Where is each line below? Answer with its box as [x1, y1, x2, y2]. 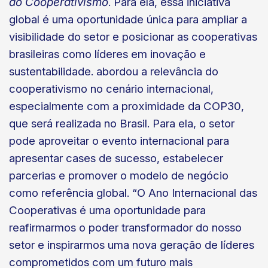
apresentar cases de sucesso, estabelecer [9, 151, 223, 165]
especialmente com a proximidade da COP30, [9, 99, 244, 113]
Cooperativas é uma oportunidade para [9, 203, 206, 217]
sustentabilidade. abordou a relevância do [9, 64, 218, 78]
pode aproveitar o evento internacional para [9, 133, 229, 148]
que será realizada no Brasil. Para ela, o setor [9, 116, 234, 130]
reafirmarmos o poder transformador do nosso [9, 220, 242, 234]
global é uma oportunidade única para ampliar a [9, 12, 247, 26]
